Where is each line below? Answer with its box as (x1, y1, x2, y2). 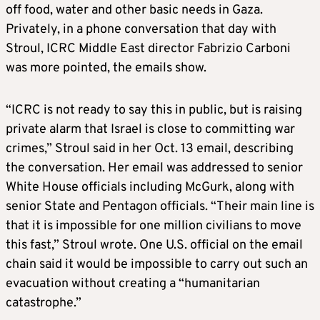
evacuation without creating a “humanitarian (6, 276, 260, 293)
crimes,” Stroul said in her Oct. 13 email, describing (6, 141, 294, 158)
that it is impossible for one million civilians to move (6, 218, 301, 235)
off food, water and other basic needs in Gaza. (6, 2, 263, 19)
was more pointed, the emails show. (6, 60, 206, 77)
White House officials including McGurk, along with (6, 179, 294, 196)
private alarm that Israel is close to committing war (6, 121, 295, 139)
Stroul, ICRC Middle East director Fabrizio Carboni (6, 41, 291, 58)
